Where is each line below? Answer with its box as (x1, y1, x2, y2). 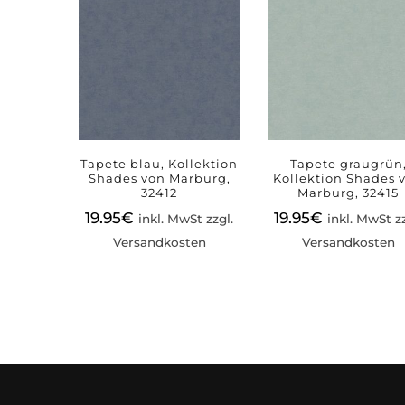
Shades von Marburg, (88, 170, 231, 185)
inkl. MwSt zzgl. (138, 211, 234, 226)
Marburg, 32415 (297, 184, 400, 200)
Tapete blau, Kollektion (80, 155, 239, 171)
